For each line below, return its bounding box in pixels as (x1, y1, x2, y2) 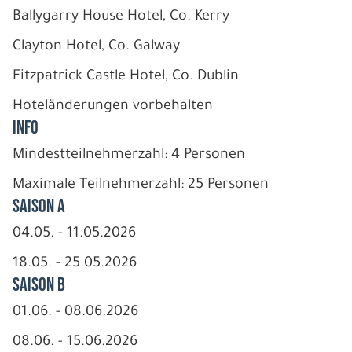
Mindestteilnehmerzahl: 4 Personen (13, 147, 245, 163)
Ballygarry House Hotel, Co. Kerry (13, 9, 229, 25)
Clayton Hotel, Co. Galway (13, 38, 180, 55)
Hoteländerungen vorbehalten (13, 98, 213, 115)
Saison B (13, 273, 65, 296)
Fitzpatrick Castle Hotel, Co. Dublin (13, 68, 239, 85)
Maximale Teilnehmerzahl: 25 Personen (13, 177, 269, 193)
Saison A (13, 194, 65, 218)
